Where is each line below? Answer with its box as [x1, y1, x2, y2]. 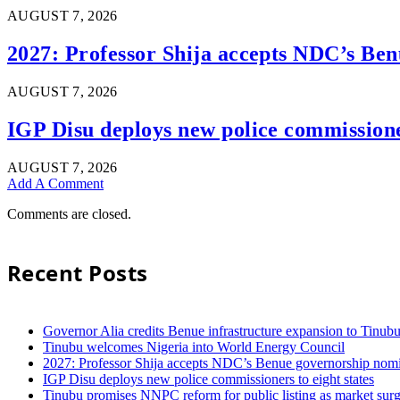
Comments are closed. [7, 205, 131, 221]
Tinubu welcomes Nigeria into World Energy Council [43, 338, 345, 354]
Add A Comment [7, 175, 104, 191]
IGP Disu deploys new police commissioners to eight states [43, 371, 374, 387]
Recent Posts [7, 257, 148, 287]
